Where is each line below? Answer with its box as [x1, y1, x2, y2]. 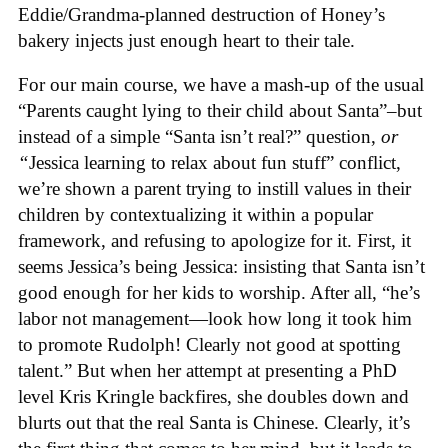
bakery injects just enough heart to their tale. [18, 29, 355, 51]
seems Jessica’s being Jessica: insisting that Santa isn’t [18, 256, 425, 278]
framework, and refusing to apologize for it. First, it [18, 230, 411, 252]
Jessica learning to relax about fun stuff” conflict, [29, 152, 401, 174]
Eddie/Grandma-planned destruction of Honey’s [18, 3, 385, 25]
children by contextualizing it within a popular [18, 204, 373, 226]
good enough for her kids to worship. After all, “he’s [18, 282, 420, 304]
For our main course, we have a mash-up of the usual [18, 74, 424, 96]
